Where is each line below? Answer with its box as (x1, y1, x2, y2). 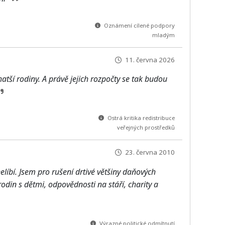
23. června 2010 (123, 148, 175, 157)
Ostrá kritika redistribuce (105, 114, 175, 122)
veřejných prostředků (117, 124, 175, 132)
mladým (152, 31, 175, 39)
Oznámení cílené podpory (102, 21, 175, 29)
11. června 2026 (123, 55, 175, 64)
